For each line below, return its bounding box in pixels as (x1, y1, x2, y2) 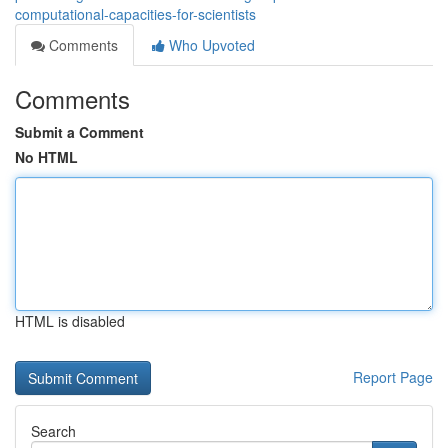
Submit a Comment (15, 122, 144, 142)
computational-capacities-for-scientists (15, 4, 256, 24)
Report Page (353, 367, 433, 387)
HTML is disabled (15, 311, 125, 331)
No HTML (15, 147, 78, 167)
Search (31, 421, 76, 441)
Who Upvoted (165, 35, 255, 55)
